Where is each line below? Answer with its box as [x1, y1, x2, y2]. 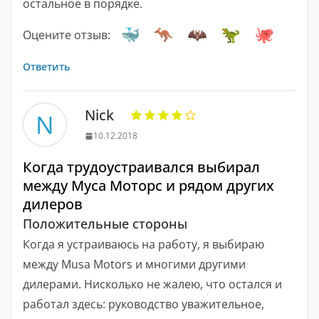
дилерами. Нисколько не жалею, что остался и [23, 276, 282, 293]
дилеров [23, 194, 83, 214]
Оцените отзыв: [23, 27, 110, 43]
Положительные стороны [23, 215, 187, 233]
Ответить [23, 60, 70, 74]
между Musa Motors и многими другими [23, 256, 246, 273]
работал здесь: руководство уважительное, [23, 296, 264, 313]
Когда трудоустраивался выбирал [23, 157, 260, 177]
